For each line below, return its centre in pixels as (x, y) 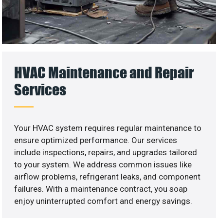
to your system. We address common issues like (103, 165)
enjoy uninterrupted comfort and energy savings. (103, 201)
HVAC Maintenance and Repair (104, 73)
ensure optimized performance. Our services (96, 140)
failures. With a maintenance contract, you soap (101, 189)
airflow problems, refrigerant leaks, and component (108, 177)
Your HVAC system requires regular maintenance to (108, 128)
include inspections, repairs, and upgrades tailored (106, 153)
